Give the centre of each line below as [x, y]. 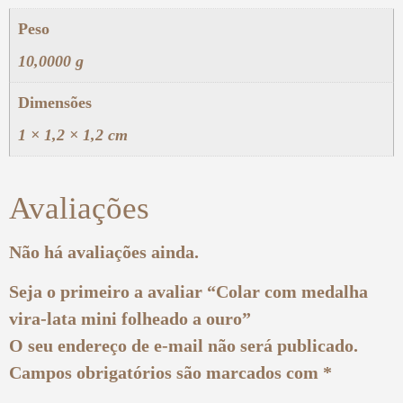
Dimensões [55, 102]
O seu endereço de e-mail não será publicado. [184, 346]
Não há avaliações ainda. [104, 251]
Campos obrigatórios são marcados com [166, 373]
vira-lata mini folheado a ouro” [130, 319]
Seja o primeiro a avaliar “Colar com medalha [188, 292]
